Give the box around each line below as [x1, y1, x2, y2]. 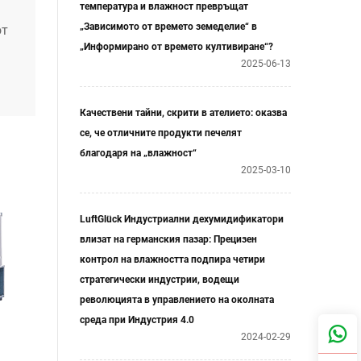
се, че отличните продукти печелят [80, 127, 242, 139]
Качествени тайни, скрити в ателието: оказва [80, 107, 287, 118]
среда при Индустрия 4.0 [80, 314, 194, 326]
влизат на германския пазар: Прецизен [80, 234, 257, 245]
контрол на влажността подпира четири [80, 254, 265, 265]
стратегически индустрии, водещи [80, 274, 239, 285]
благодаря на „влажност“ [80, 147, 197, 159]
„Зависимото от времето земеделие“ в [80, 21, 257, 32]
